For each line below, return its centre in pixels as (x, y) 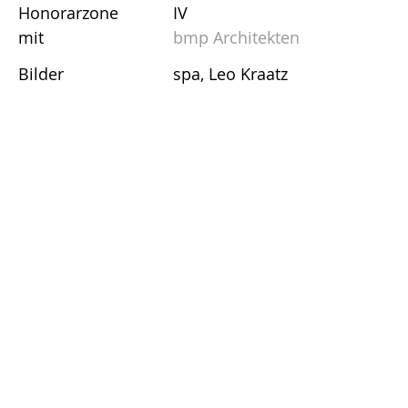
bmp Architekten (236, 37)
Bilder (41, 73)
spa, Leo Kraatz (230, 73)
